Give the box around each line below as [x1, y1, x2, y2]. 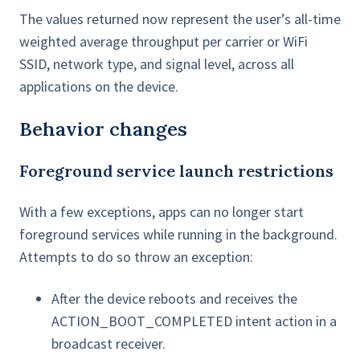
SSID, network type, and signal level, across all [19, 55, 294, 74]
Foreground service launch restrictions [19, 161, 333, 182]
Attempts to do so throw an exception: [19, 247, 253, 267]
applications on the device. [19, 77, 178, 96]
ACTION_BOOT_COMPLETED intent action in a [51, 312, 337, 331]
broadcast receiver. [51, 334, 166, 354]
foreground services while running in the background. [19, 225, 337, 244]
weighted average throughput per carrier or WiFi [19, 32, 308, 51]
